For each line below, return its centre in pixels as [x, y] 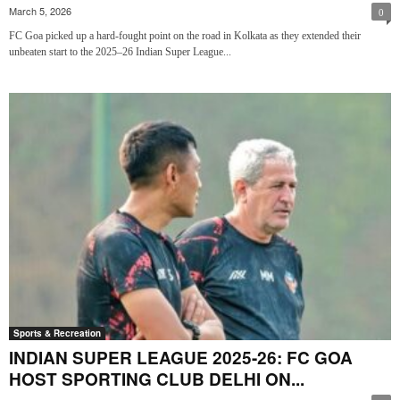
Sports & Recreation [57, 333]
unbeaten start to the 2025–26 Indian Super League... [120, 51]
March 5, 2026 [40, 10]
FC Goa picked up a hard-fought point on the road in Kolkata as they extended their [185, 35]
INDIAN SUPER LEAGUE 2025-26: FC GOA [181, 357]
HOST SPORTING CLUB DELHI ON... [157, 379]
